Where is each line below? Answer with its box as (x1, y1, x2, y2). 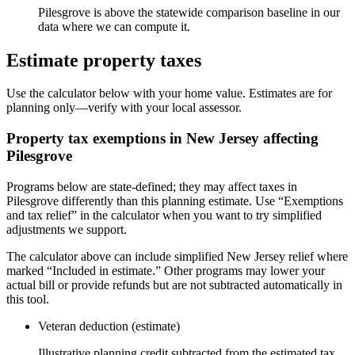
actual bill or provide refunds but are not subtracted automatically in (6, 277, 342, 292)
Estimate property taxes (6, 49, 201, 71)
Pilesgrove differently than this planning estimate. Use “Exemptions (6, 193, 343, 208)
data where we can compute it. (38, 19, 190, 33)
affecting (259, 130, 319, 147)
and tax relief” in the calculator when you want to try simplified (6, 208, 322, 222)
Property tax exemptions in (6, 130, 186, 147)
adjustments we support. (6, 222, 127, 236)
